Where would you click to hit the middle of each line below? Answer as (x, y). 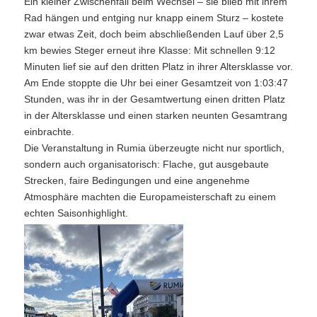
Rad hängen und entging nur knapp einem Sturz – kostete (154, 18)
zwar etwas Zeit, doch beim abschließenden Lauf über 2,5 (154, 34)
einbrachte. (49, 132)
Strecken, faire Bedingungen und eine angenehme (137, 180)
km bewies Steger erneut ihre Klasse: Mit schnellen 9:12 (149, 50)
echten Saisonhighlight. (76, 213)
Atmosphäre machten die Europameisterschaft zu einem (150, 197)
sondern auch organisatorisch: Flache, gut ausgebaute (146, 164)
